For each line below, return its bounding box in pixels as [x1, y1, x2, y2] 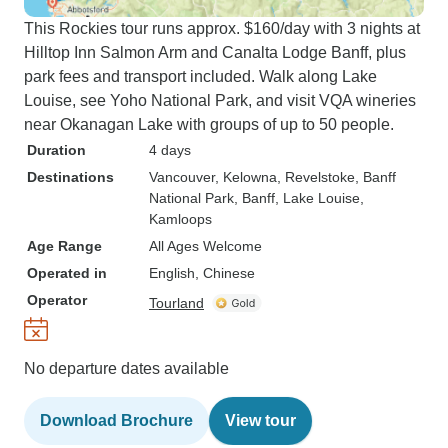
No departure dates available [24, 360, 229, 377]
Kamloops [149, 211, 212, 227]
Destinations [27, 169, 114, 185]
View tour [225, 412, 296, 429]
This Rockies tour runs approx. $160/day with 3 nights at [24, 20, 420, 37]
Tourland [149, 295, 204, 311]
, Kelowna [215, 169, 277, 185]
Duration [27, 142, 86, 158]
